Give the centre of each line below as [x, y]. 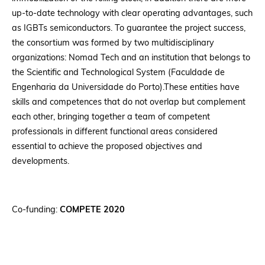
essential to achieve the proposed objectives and [107, 147]
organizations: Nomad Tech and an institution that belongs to [131, 58]
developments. [41, 162]
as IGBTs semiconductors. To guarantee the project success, [129, 29]
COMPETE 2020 [92, 210]
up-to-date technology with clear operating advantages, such [132, 14]
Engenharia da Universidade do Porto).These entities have [126, 88]
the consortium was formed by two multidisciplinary [113, 43]
